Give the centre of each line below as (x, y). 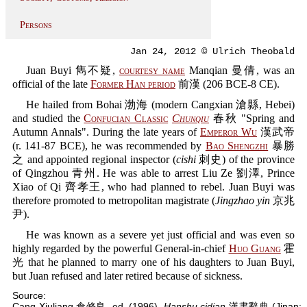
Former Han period (133, 84)
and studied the (48, 118)
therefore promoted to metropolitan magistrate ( (114, 200)
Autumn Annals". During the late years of (106, 132)
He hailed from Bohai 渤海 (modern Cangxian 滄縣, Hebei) (160, 105)
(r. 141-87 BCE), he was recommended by (109, 146)
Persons (36, 25)
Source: (29, 295)
